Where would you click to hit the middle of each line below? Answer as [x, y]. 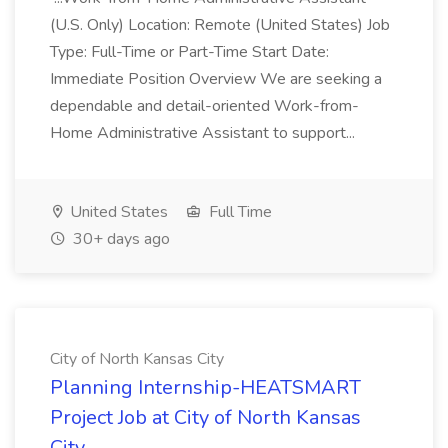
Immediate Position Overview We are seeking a [216, 79]
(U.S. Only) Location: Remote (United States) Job [220, 25]
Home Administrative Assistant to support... [204, 133]
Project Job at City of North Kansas [205, 417]
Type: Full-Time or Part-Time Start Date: [189, 52]
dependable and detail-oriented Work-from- [204, 106]
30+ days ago [119, 239]
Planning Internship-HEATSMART [205, 387]
